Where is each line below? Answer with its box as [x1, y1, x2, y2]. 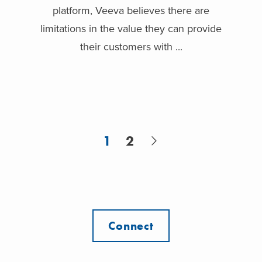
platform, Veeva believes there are [53, 4, 209, 18]
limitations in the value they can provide [40, 22, 222, 36]
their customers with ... [80, 40, 182, 54]
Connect [108, 218, 154, 234]
